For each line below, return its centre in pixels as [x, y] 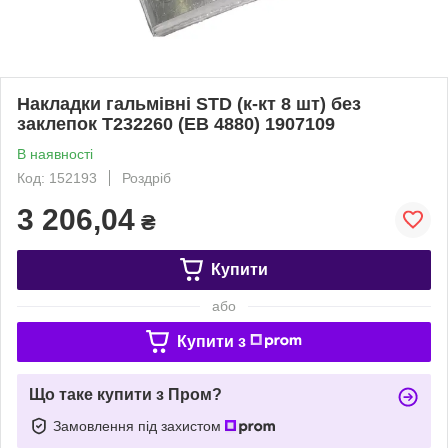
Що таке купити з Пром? [125, 394]
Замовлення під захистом [139, 425]
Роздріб [146, 177]
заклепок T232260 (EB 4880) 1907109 [176, 123]
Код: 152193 [57, 177]
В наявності [55, 153]
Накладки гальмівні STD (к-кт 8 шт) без [189, 103]
